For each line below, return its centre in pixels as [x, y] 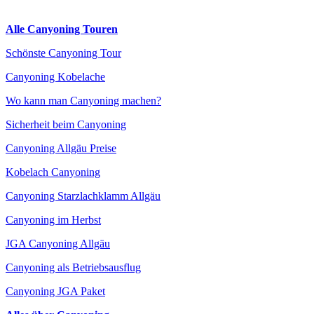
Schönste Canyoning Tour [63, 53]
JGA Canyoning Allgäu [58, 244]
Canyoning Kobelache [55, 77]
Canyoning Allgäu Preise [61, 148]
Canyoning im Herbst [53, 220]
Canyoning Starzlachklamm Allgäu [83, 196]
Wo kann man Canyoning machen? [83, 101]
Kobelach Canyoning [53, 172]
